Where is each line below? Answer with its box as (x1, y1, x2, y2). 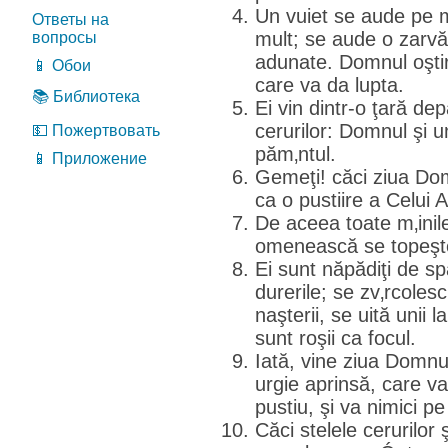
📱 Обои (32, 57, 91, 74)
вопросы (32, 29, 97, 46)
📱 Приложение (32, 150, 147, 167)
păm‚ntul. (255, 143, 336, 165)
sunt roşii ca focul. (255, 327, 416, 349)
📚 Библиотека (32, 88, 140, 105)
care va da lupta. (255, 74, 404, 96)
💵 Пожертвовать (32, 122, 160, 139)
